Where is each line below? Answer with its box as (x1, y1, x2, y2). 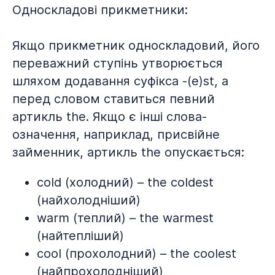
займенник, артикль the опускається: (12, 145, 244, 160)
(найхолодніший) (37, 193, 141, 207)
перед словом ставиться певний (12, 91, 215, 106)
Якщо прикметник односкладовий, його (12, 38, 260, 53)
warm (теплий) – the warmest (37, 211, 214, 225)
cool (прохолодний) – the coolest (37, 246, 236, 261)
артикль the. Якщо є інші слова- (12, 109, 207, 124)
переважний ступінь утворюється (12, 56, 223, 71)
